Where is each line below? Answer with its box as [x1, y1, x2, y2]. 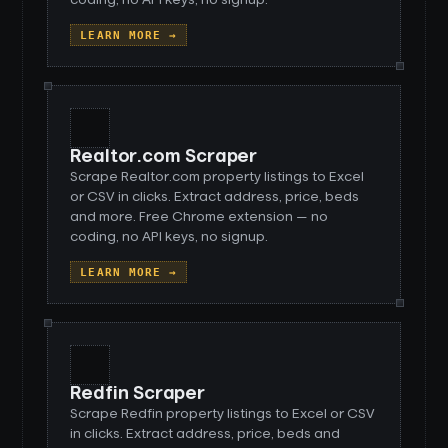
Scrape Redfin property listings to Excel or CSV [70, 407, 376, 421]
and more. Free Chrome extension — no [70, 210, 329, 224]
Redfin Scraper [70, 385, 205, 403]
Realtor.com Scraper [70, 148, 257, 166]
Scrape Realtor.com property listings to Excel [70, 170, 365, 184]
